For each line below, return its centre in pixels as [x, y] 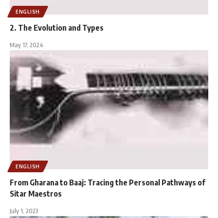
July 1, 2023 [24, 211]
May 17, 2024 [26, 45]
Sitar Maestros [36, 194]
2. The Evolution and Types [57, 28]
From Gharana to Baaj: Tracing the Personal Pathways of [108, 183]
